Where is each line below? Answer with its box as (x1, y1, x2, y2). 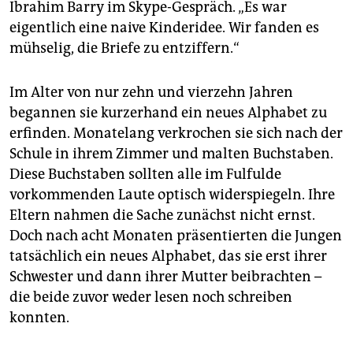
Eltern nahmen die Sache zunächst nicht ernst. (9, 206, 315, 225)
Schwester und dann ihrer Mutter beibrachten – (9, 268, 321, 286)
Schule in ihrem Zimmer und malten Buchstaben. (9, 145, 333, 163)
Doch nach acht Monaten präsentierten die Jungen (9, 227, 342, 245)
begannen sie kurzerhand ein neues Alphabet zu (9, 104, 327, 122)
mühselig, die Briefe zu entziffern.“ (9, 39, 240, 58)
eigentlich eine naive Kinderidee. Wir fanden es (9, 19, 319, 37)
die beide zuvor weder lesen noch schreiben (9, 288, 292, 307)
